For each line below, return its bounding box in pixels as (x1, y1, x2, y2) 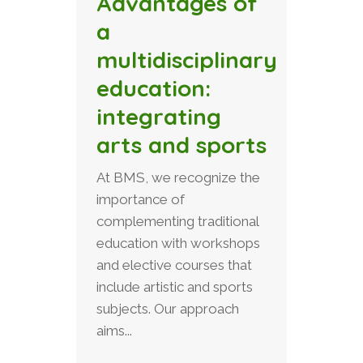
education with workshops (96, 235, 260, 252)
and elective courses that (96, 257, 252, 274)
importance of (96, 191, 185, 208)
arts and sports (96, 130, 267, 160)
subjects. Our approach (96, 301, 239, 318)
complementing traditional (96, 213, 258, 230)
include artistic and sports (96, 279, 253, 296)
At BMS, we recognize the (96, 169, 260, 186)
